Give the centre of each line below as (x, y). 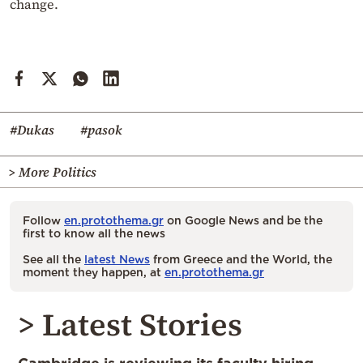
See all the (53, 258)
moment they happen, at (94, 271)
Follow (43, 220)
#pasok (101, 129)
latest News (117, 258)
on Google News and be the (243, 220)
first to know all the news (94, 233)
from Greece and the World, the (241, 258)
